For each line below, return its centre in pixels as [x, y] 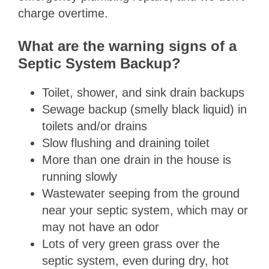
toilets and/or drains [94, 126]
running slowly [79, 177]
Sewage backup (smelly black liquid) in [144, 110]
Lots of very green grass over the [131, 244]
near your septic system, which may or [145, 210]
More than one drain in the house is [136, 160]
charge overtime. [63, 14]
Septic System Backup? [99, 64]
